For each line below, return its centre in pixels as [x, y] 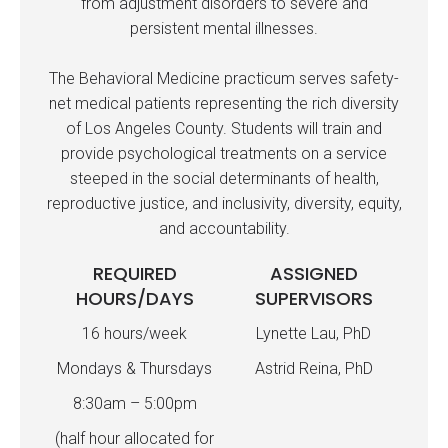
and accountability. [224, 228]
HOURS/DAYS [134, 298]
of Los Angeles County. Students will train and [224, 128]
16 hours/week [134, 333]
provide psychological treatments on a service [224, 153]
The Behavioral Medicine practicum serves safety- [224, 78]
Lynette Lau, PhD [313, 333]
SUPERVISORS [313, 298]
